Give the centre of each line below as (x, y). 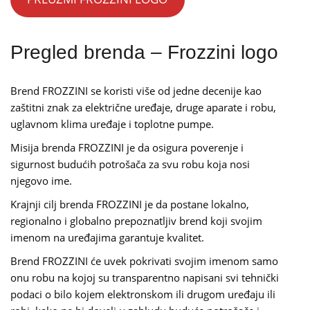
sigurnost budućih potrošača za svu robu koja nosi (130, 164)
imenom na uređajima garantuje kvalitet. (107, 237)
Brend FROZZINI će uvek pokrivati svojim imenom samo (144, 261)
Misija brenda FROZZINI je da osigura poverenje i (127, 147)
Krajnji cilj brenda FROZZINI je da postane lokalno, (130, 204)
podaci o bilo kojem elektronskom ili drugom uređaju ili (143, 294)
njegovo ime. (41, 180)
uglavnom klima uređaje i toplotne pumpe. (112, 124)
